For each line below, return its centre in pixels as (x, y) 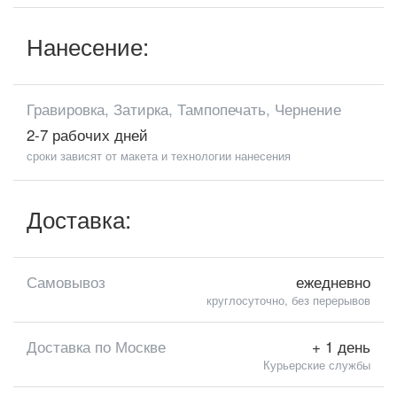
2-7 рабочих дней (87, 134)
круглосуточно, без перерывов (288, 300)
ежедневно (333, 281)
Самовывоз (66, 281)
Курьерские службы (317, 365)
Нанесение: (91, 46)
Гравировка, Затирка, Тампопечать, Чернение (184, 109)
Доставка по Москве (96, 346)
